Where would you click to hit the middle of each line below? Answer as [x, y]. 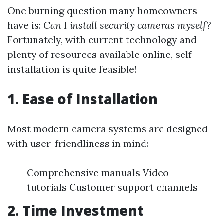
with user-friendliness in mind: [78, 143]
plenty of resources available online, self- [102, 54]
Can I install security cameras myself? [127, 25]
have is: [25, 25]
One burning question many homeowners [102, 10]
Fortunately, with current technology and [102, 40]
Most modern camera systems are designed [108, 129]
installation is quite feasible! [72, 69]
